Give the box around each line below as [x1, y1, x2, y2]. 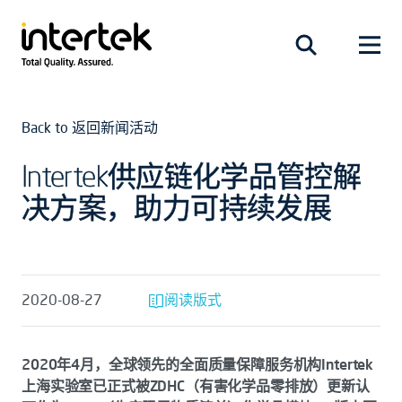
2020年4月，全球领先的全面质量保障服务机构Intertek [22, 354, 374, 373]
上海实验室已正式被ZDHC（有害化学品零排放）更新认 [22, 376, 370, 395]
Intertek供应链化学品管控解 [22, 158, 362, 193]
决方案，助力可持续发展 [22, 189, 331, 224]
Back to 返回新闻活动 [22, 118, 158, 136]
